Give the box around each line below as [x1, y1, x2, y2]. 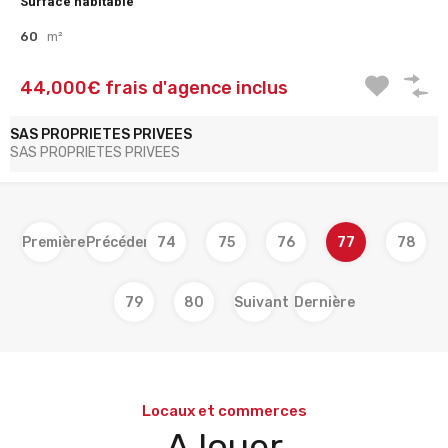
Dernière [294, 294, 355, 311]
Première [22, 234, 85, 251]
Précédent [86, 234, 159, 251]
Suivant [234, 294, 289, 311]
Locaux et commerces [141, 402, 307, 420]
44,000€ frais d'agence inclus [20, 77, 288, 99]
